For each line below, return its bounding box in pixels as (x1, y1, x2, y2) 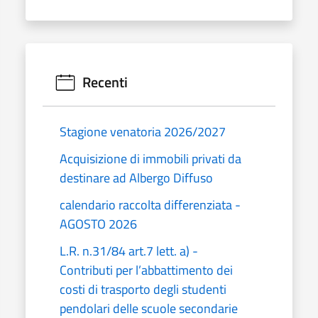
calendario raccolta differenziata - (60, 194, 241, 214)
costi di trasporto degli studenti (60, 279, 226, 299)
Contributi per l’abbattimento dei (60, 260, 233, 280)
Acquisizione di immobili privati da (60, 148, 241, 168)
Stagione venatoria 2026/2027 (60, 121, 226, 141)
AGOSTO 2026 (60, 214, 137, 234)
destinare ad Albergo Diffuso (60, 168, 213, 187)
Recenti (82, 70, 128, 93)
